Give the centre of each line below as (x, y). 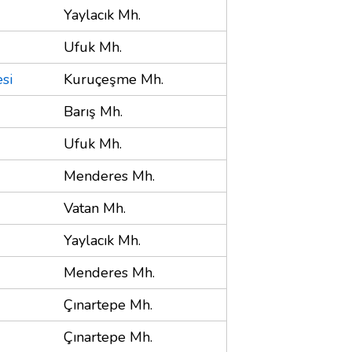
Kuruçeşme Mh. (114, 79)
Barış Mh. (93, 111)
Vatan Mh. (95, 208)
